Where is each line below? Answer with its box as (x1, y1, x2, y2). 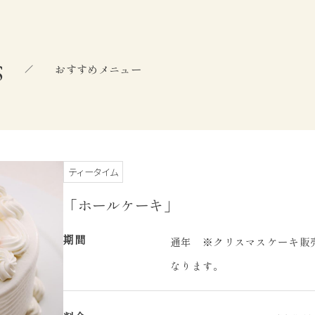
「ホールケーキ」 (63, 194, 178, 215)
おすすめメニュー (55, 60, 141, 77)
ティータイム (69, 165, 118, 179)
